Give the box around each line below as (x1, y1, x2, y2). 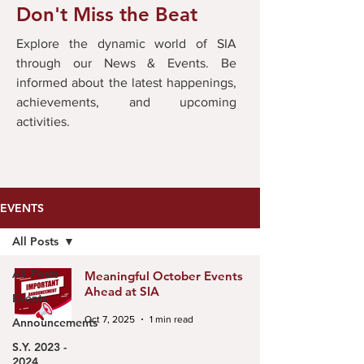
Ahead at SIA (84, 284, 159, 299)
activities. (16, 115, 73, 128)
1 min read (149, 314, 193, 325)
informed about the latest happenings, (16, 76, 236, 89)
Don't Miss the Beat (16, 2, 197, 26)
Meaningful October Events (84, 268, 243, 284)
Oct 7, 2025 (84, 314, 135, 325)
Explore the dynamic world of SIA (16, 37, 236, 50)
